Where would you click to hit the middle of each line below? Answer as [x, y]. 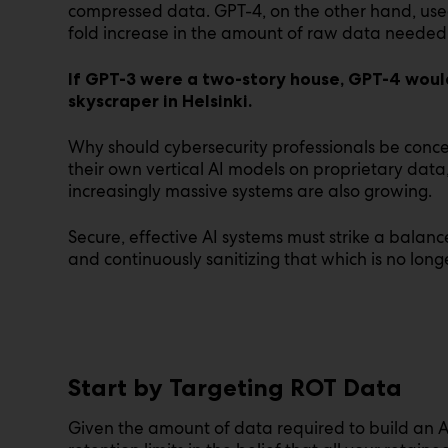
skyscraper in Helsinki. [160, 100]
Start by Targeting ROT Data [235, 387]
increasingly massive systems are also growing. [250, 190]
